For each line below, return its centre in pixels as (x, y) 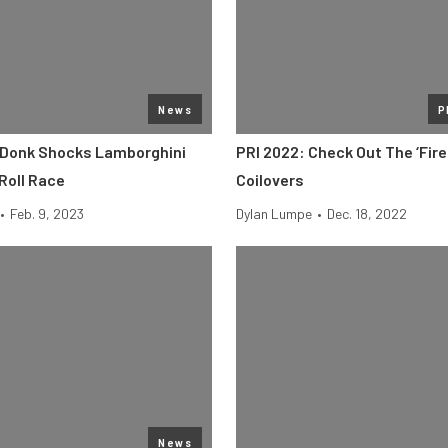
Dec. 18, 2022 (367, 213)
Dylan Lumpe (274, 213)
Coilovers (270, 179)
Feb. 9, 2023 (47, 213)
